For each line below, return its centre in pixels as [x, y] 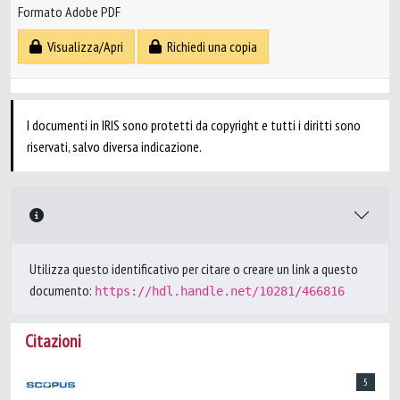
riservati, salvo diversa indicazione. [114, 146]
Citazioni [53, 341]
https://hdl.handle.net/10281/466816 [220, 291]
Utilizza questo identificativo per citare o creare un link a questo [194, 269]
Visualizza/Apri [83, 47]
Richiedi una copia [209, 47]
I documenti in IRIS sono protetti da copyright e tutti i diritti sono [194, 125]
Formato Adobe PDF [69, 12]
